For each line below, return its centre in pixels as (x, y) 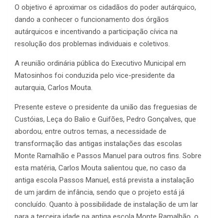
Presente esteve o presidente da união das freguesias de (106, 107)
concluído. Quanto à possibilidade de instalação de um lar (106, 205)
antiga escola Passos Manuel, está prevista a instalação (104, 180)
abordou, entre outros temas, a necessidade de (91, 132)
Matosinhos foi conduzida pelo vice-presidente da (95, 76)
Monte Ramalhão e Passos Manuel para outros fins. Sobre (108, 156)
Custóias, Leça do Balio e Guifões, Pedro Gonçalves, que (105, 119)
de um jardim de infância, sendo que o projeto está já (100, 192)
